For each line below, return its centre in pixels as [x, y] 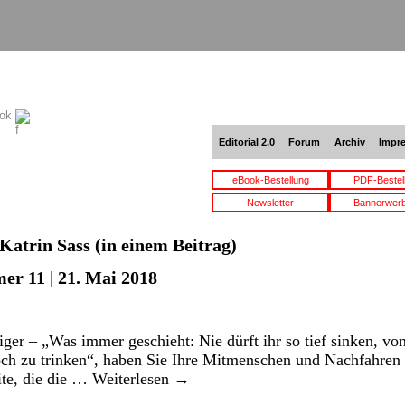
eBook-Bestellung [270, 180]
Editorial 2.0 [246, 142]
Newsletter [270, 202]
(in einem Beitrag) [164, 245]
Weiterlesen [133, 379]
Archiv [349, 142]
